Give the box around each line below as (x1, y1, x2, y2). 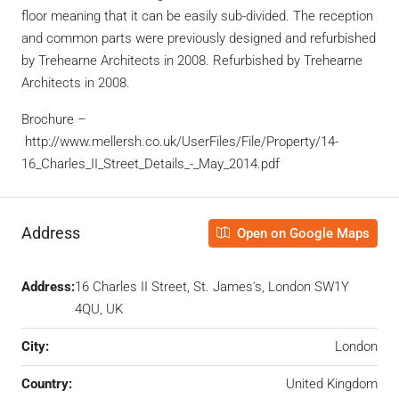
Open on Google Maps (233, 224, 370, 241)
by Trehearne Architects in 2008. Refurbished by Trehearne (21, 52, 362, 69)
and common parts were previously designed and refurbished (21, 29, 376, 46)
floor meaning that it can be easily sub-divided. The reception (21, 7, 373, 24)
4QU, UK (75, 300, 123, 317)
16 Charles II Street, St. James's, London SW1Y (75, 278, 349, 295)
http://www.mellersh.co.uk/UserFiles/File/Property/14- (21, 133, 338, 150)
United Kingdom (286, 375, 378, 392)
